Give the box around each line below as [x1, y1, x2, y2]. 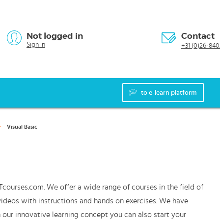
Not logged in [27, 30, 83, 41]
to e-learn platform [141, 89, 197, 97]
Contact [181, 30, 215, 41]
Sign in [27, 41, 45, 48]
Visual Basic [7, 124, 37, 130]
